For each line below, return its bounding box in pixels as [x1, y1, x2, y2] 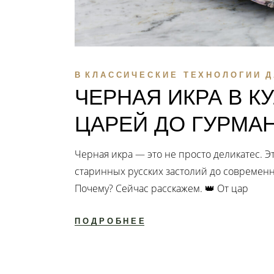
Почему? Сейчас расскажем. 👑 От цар [75, 182, 248, 196]
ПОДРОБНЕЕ [75, 217, 147, 226]
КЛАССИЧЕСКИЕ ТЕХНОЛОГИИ [84, 70, 262, 80]
